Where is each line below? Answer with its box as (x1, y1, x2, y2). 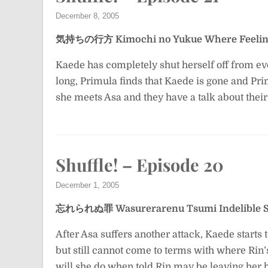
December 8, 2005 (56, 11, 119, 20)
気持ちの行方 (56, 34, 113, 45)
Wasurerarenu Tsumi (115, 203, 217, 214)
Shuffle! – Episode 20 (56, 153, 224, 176)
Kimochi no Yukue (115, 34, 202, 45)
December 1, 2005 (56, 181, 119, 190)
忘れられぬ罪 (56, 203, 113, 214)
